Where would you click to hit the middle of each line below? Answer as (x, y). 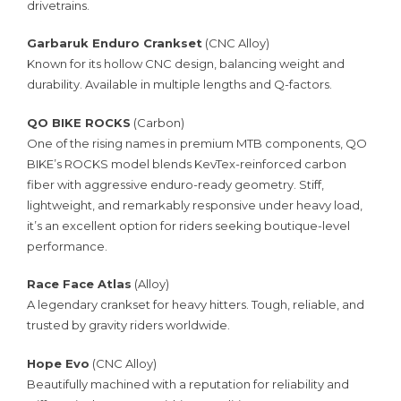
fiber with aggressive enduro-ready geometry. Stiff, (175, 184)
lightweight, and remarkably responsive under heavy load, (195, 205)
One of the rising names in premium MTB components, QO (197, 143)
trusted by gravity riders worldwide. (128, 325)
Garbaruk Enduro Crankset (115, 43)
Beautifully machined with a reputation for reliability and (188, 384)
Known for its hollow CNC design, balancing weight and (186, 64)
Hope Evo (58, 363)
